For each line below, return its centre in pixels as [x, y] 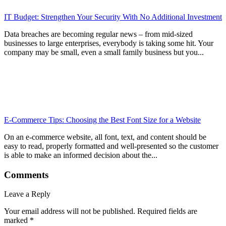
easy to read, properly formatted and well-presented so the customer [111, 146]
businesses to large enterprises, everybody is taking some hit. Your [109, 43]
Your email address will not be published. [70, 211]
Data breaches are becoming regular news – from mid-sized [98, 34]
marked [17, 220]
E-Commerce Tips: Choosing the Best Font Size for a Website [102, 120]
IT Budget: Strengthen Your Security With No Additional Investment [113, 17]
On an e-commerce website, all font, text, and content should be [105, 137]
